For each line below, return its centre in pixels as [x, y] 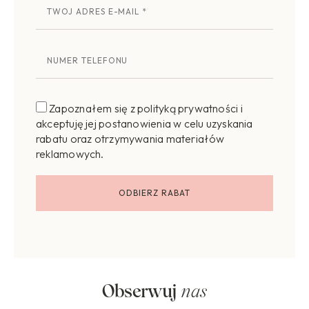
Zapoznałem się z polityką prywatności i [145, 109]
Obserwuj [139, 291]
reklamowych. [70, 154]
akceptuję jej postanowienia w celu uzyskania [144, 124]
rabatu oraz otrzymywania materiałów [130, 139]
